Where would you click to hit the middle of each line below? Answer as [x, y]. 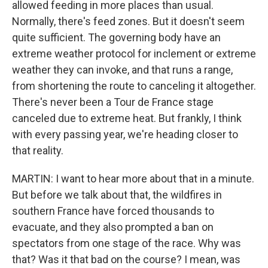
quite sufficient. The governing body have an [116, 37]
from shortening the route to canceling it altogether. [134, 86]
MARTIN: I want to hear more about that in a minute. [133, 179]
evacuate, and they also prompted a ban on [113, 227]
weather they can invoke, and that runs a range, [122, 70]
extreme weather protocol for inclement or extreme [134, 54]
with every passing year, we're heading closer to [125, 134]
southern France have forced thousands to [113, 211]
